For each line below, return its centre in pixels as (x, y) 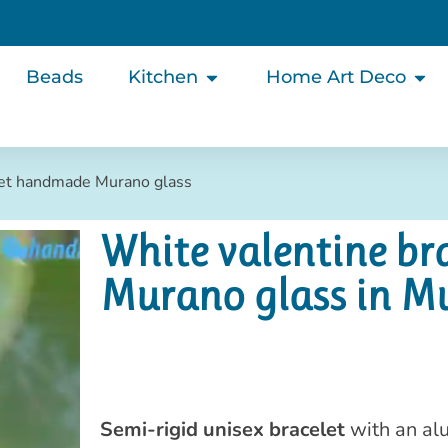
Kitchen (162, 77)
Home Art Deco (335, 77)
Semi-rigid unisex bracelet (222, 429)
